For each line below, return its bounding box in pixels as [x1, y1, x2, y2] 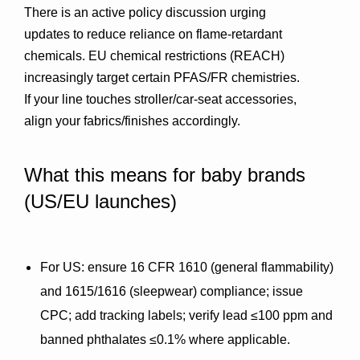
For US [40, 260, 81, 274]
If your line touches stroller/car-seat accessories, [24, 92, 297, 106]
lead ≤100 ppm [223, 309, 308, 322]
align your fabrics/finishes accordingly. [24, 114, 240, 128]
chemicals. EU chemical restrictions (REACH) [24, 49, 284, 63]
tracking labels [100, 309, 182, 322]
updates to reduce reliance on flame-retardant [24, 27, 282, 41]
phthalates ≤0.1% [87, 333, 186, 346]
